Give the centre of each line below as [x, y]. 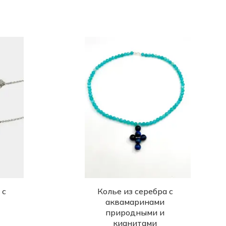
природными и [135, 212]
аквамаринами [135, 202]
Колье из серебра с [135, 191]
